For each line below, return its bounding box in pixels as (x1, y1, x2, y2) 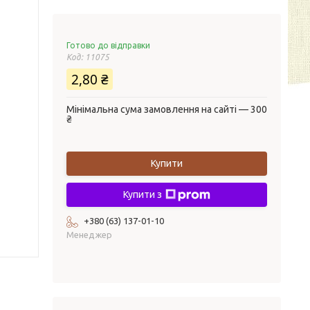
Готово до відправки (66, 41, 150, 50)
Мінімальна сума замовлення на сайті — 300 (66, 104, 267, 115)
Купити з (123, 189, 162, 200)
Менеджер (66, 230, 112, 239)
